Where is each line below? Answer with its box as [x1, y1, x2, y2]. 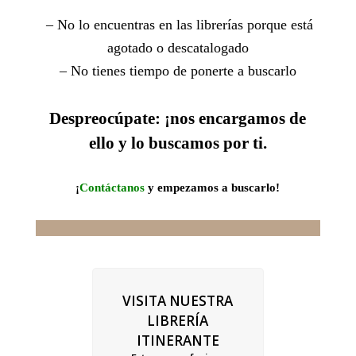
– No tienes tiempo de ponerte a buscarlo [59, 63, 296, 79]
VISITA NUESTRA [122, 292, 234, 310]
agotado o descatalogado [106, 40, 249, 56]
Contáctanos [79, 181, 145, 194]
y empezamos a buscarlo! [145, 181, 281, 194]
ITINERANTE [136, 331, 219, 350]
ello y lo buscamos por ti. [88, 133, 267, 153]
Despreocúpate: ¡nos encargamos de [49, 109, 307, 128]
